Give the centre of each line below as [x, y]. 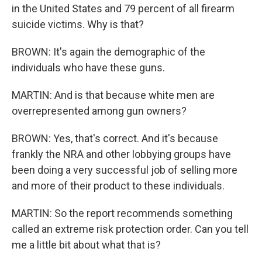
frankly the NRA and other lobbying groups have [121, 154]
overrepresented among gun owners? [99, 111]
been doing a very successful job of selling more [125, 170]
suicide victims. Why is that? [78, 24]
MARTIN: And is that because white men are [113, 95]
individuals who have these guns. [88, 68]
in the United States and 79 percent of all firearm [123, 8]
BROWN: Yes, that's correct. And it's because [115, 138]
